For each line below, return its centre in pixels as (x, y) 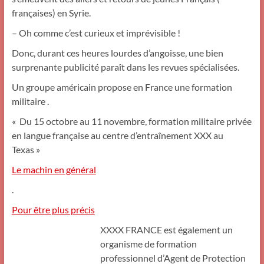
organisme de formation (148, 244)
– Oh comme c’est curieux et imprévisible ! (96, 33)
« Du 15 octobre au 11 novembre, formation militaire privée (131, 121)
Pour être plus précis (53, 209)
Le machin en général (54, 169)
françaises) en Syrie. (51, 13)
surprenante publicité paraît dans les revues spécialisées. (125, 67)
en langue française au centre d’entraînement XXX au (117, 135)
